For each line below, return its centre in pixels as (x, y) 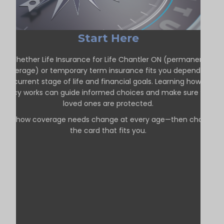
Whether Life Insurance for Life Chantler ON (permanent (108, 59)
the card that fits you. (108, 130)
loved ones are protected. (108, 103)
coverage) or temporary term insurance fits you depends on (108, 70)
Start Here (108, 38)
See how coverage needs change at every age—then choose (108, 119)
